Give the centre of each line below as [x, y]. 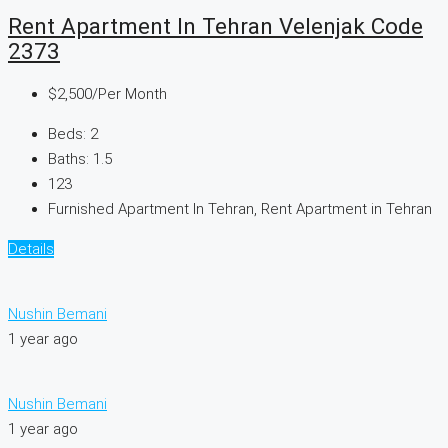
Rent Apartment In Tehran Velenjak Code [215, 25]
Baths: [68, 159]
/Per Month [129, 94]
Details [31, 249]
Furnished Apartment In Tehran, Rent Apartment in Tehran [240, 209]
